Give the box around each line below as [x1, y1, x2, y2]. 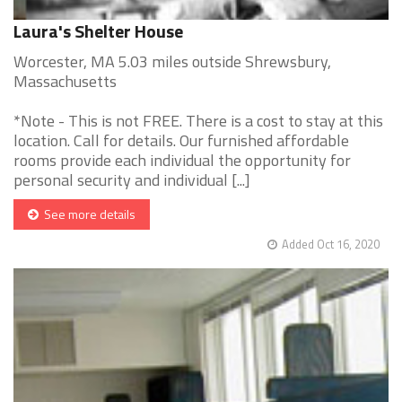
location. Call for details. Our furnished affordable [13, 128, 349, 153]
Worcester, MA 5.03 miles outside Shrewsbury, [13, 49, 331, 74]
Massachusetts [13, 69, 117, 94]
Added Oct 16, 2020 [282, 235, 380, 254]
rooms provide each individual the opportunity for [13, 148, 351, 173]
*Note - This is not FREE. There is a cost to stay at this [13, 109, 383, 134]
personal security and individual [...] [13, 168, 250, 193]
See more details [39, 205, 135, 224]
